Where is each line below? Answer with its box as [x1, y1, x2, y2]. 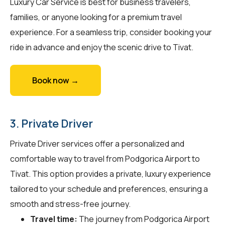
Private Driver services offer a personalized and [10, 138, 184, 149]
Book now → [32, 74, 79, 86]
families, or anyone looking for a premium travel [10, 11, 182, 23]
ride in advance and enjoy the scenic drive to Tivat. [10, 41, 193, 53]
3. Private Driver [10, 116, 93, 131]
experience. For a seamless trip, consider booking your [10, 26, 212, 38]
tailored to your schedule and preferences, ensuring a [10, 183, 208, 194]
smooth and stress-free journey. [10, 198, 131, 209]
